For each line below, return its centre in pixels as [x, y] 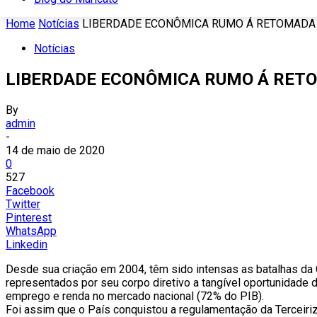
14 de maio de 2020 [55, 150]
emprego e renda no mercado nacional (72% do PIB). [135, 296]
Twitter [23, 204]
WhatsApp [31, 231]
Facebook [30, 190]
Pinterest [29, 217]
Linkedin [27, 244]
